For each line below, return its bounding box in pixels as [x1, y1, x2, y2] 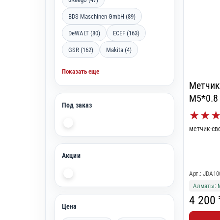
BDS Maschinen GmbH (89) [68, 12, 136, 20]
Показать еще [62, 67, 99, 75]
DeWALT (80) [68, 29, 100, 37]
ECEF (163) [113, 29, 139, 37]
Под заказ [62, 101, 92, 109]
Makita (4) [106, 46, 132, 54]
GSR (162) [68, 46, 93, 54]
